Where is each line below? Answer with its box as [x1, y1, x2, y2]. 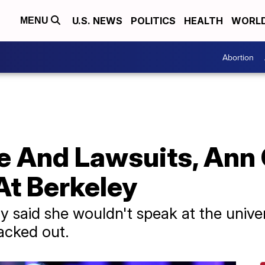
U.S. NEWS [72, 15, 122, 27]
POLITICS [131, 15, 176, 27]
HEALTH [184, 15, 223, 27]
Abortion [222, 51, 254, 63]
